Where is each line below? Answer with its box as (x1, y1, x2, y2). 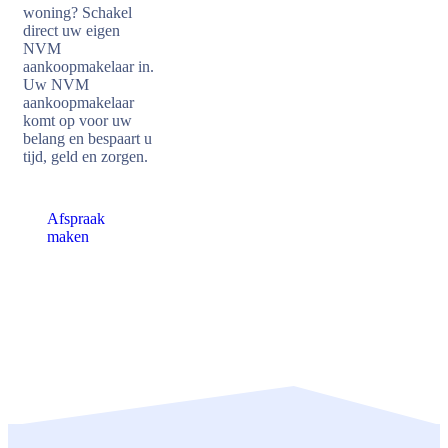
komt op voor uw (23, 112, 132, 129)
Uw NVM (23, 76, 89, 93)
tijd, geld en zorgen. (23, 148, 148, 165)
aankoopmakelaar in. (23, 58, 154, 75)
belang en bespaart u (23, 130, 152, 147)
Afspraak (47, 210, 105, 227)
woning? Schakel (23, 4, 132, 21)
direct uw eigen (23, 22, 120, 39)
